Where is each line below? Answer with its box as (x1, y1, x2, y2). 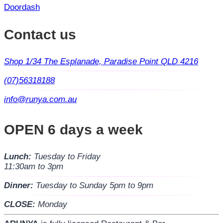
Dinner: (4, 181, 33, 191)
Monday (35, 200, 67, 210)
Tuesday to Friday (31, 152, 101, 162)
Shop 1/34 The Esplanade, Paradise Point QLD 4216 (4, 56, 198, 66)
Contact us (4, 26, 76, 42)
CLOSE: (4, 200, 35, 210)
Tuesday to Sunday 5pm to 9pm (33, 181, 153, 191)
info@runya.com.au (4, 94, 77, 104)
